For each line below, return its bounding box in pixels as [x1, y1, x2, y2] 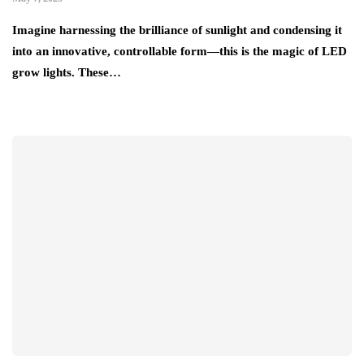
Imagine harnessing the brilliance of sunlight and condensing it [12, 24, 342, 37]
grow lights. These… [12, 66, 121, 80]
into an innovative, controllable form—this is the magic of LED [12, 45, 347, 58]
